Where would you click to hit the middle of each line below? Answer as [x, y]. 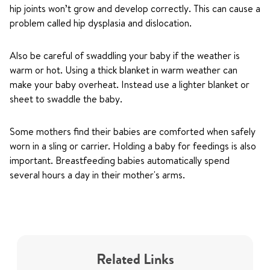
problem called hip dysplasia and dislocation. [101, 23]
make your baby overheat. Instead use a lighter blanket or [130, 84]
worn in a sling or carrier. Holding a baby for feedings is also [133, 146]
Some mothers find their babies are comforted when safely [133, 131]
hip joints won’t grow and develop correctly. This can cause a [135, 8]
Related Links [135, 259]
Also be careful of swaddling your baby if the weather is [125, 55]
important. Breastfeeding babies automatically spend [120, 160]
